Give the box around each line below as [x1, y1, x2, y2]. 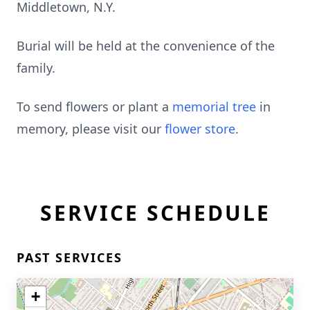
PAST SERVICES [17, 249, 122, 266]
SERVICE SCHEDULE [39, 199, 271, 227]
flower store [165, 120, 235, 137]
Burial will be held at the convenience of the [17, 37, 275, 54]
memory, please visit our [17, 120, 165, 137]
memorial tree [172, 98, 256, 115]
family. [17, 60, 55, 76]
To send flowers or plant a [17, 98, 172, 115]
